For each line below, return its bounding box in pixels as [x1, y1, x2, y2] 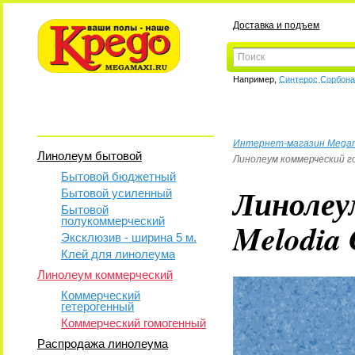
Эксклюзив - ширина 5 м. [61, 231, 197, 244]
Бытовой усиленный [61, 186, 173, 200]
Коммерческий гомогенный [61, 316, 207, 330]
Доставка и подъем [233, 20, 320, 31]
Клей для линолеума [61, 247, 176, 261]
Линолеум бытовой [37, 149, 143, 162]
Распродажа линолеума [37, 337, 169, 350]
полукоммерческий [61, 214, 166, 227]
